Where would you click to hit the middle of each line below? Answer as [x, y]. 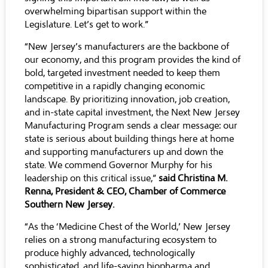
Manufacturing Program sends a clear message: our [131, 126]
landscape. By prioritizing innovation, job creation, [127, 99]
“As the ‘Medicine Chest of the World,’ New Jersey [127, 227]
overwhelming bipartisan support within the [115, 11]
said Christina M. [193, 178]
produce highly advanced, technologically [110, 253]
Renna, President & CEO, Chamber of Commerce [125, 191]
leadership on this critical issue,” [92, 178]
